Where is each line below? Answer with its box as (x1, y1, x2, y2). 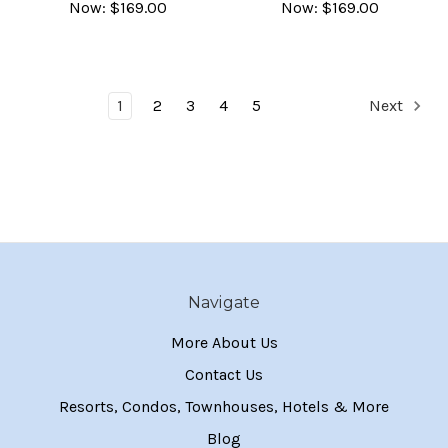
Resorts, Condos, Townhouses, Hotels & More (59, 396, 389, 416)
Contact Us (185, 364, 263, 384)
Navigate (187, 292, 261, 312)
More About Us (170, 332, 278, 352)
